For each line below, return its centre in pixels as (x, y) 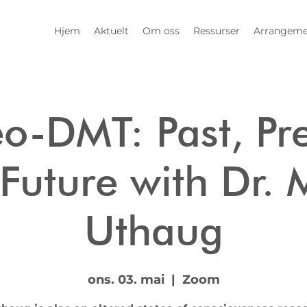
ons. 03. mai (126, 280)
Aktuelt (111, 31)
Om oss (161, 31)
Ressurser (217, 31)
